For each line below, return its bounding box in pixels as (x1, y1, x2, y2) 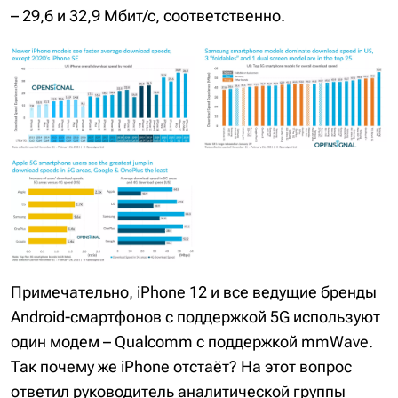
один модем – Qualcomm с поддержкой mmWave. (11, 331, 373, 351)
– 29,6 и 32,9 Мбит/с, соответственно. (11, 5, 285, 25)
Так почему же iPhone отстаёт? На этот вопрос (11, 356, 352, 376)
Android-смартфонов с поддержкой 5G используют (11, 306, 380, 326)
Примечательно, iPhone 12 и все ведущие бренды (11, 282, 377, 301)
